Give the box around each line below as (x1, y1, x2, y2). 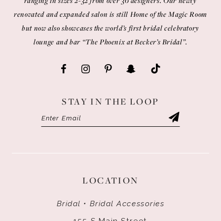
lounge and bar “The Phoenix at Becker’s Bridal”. (34, 37, 187, 46)
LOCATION (82, 174, 139, 186)
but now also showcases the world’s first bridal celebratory (21, 23, 200, 33)
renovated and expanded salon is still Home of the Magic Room (14, 9, 207, 19)
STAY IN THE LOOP (62, 95, 159, 107)
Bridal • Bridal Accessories (56, 198, 165, 208)
